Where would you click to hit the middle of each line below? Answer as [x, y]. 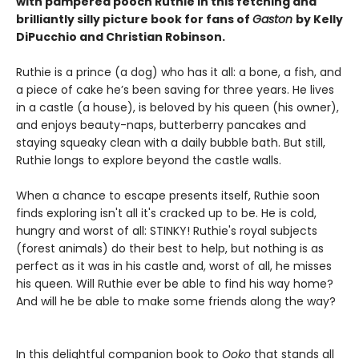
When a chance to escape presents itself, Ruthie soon [168, 196]
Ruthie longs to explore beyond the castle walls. [149, 160]
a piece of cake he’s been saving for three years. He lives [175, 90]
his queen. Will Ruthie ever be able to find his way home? [175, 284]
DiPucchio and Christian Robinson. [121, 37]
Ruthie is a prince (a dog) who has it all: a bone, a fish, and [179, 72]
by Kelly [319, 19]
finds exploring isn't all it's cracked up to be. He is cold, [166, 213]
